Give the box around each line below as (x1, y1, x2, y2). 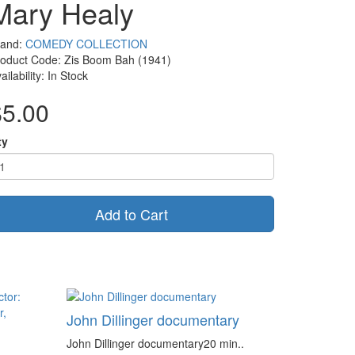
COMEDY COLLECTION (25, 36, 147, 52)
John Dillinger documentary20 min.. (66, 335, 244, 351)
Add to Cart (95, 204, 168, 224)
